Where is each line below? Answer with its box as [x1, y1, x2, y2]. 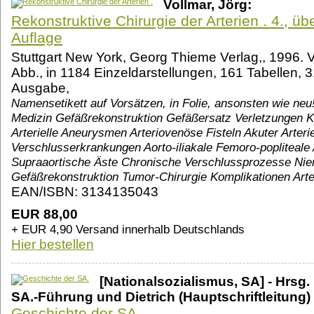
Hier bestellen [11, 237, 94, 252]
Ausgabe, [11, 81, 69, 96]
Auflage [11, 29, 62, 46]
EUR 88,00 [11, 207, 78, 222]
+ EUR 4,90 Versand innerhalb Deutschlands [11, 222, 245, 237]
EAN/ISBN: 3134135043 [11, 184, 158, 200]
